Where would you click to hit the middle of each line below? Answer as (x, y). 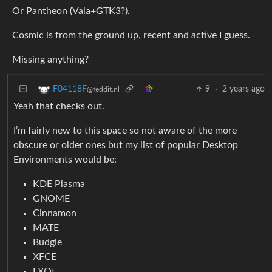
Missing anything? (50, 59)
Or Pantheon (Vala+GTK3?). (71, 11)
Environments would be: (65, 160)
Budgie (47, 242)
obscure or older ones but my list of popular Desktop (126, 145)
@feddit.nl (103, 90)
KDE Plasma (59, 184)
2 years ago (243, 89)
